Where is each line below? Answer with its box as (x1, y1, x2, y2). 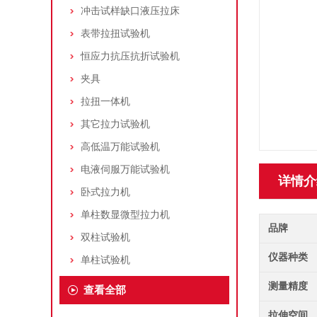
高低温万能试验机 (81, 142, 160, 152)
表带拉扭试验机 (81, 28, 150, 39)
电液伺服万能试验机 (81, 164, 170, 175)
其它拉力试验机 (81, 119, 150, 129)
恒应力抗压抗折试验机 (81, 51, 180, 62)
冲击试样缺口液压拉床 (81, 6, 180, 16)
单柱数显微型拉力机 (81, 209, 170, 220)
